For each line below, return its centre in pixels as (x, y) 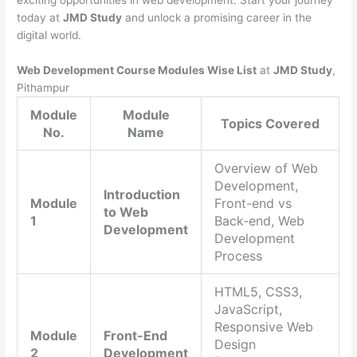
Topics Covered (271, 124)
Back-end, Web (260, 221)
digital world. (49, 35)
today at (40, 18)
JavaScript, (249, 310)
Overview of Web (267, 169)
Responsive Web (264, 327)
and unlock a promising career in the (217, 18)
